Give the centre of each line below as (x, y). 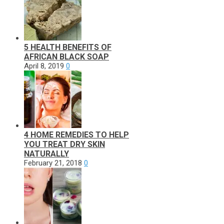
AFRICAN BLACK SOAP (66, 56)
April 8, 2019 (44, 66)
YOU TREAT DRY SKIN (64, 144)
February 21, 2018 (53, 163)
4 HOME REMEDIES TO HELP (76, 134)
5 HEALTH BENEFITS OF (68, 47)
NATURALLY (46, 153)
